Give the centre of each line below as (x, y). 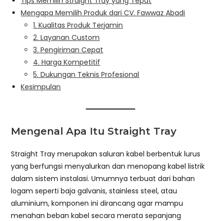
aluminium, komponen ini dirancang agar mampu (97, 203)
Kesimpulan (41, 87)
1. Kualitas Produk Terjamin (78, 25)
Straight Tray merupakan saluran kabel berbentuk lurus (106, 154)
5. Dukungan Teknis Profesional (86, 74)
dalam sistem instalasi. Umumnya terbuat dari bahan (103, 178)
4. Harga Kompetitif (67, 62)
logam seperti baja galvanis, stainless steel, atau (94, 191)
